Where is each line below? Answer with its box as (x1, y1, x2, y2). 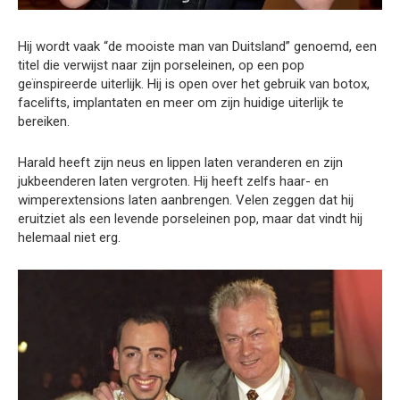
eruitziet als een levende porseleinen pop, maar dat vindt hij (18, 211, 362, 228)
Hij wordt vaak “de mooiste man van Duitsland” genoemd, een (18, 38, 377, 55)
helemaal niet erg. (18, 229, 121, 246)
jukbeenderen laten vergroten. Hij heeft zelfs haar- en (18, 173, 329, 190)
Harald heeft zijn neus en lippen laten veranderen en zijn (18, 154, 343, 171)
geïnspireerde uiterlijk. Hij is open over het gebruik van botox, (18, 76, 370, 93)
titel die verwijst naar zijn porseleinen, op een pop (18, 57, 304, 74)
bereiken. (18, 113, 70, 130)
